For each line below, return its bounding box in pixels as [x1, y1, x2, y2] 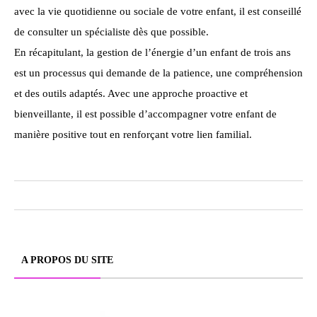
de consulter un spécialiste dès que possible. [14, 25, 209, 38]
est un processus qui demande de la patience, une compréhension [14, 67, 303, 79]
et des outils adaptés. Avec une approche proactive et [14, 87, 248, 99]
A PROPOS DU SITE [21, 254, 113, 265]
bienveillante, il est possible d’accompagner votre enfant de [14, 108, 277, 120]
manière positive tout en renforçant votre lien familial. [14, 128, 252, 140]
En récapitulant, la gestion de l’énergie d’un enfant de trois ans [14, 46, 291, 58]
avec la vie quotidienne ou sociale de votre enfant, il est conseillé [14, 5, 301, 17]
